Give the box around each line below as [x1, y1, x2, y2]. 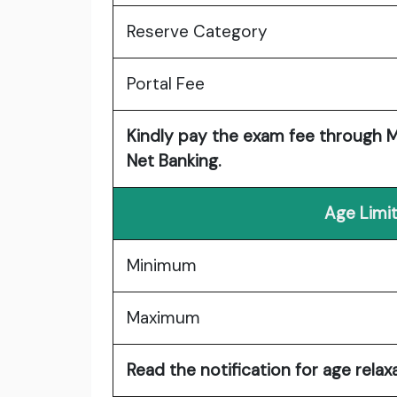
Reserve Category [127, 20, 268, 43]
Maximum [127, 307, 200, 330]
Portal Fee [127, 73, 205, 96]
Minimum [127, 254, 197, 277]
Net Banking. [127, 150, 221, 173]
